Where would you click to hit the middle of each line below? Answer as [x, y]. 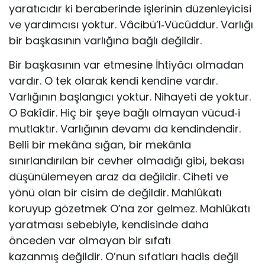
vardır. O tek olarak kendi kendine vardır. [113, 80]
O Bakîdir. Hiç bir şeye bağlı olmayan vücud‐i [125, 112]
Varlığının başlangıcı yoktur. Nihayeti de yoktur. [130, 96]
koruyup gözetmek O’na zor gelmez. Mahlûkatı [130, 208]
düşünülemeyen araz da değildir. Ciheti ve [119, 176]
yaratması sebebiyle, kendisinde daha [109, 224]
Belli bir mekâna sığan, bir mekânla [100, 144]
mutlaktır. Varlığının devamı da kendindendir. [125, 128]
